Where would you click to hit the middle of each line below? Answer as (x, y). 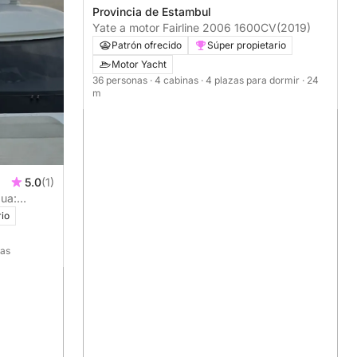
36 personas (121, 80)
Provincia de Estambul (152, 12)
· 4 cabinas (175, 80)
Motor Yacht (139, 65)
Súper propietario (247, 45)
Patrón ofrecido (147, 45)
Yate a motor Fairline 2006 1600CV (255, 28)
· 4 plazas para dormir (251, 80)
